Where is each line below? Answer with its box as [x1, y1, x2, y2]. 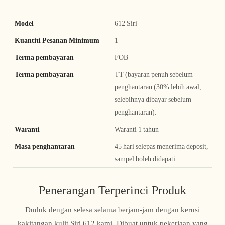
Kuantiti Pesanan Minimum [15, 36, 101, 45]
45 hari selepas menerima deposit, [115, 142, 208, 151]
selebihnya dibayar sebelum [115, 95, 191, 104]
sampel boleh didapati [115, 155, 175, 163]
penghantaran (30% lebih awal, [115, 83, 201, 91]
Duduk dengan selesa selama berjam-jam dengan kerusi [25, 205, 200, 215]
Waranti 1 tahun [115, 125, 159, 134]
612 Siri [115, 19, 137, 28]
